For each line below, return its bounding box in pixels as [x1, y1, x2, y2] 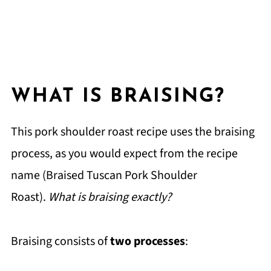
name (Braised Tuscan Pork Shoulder [10, 166, 197, 184]
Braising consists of [10, 232, 110, 250]
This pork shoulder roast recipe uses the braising [10, 123, 255, 140]
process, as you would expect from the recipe [10, 145, 238, 162]
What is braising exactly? [48, 188, 171, 206]
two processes [109, 232, 185, 250]
